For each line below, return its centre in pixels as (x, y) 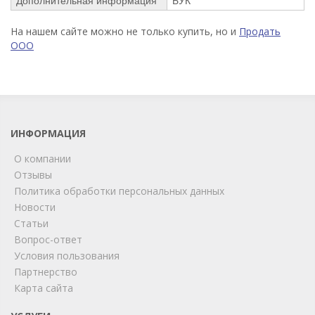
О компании (43, 158)
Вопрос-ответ (48, 239)
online (80, 279)
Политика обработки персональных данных (119, 191)
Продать (260, 31)
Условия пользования (67, 255)
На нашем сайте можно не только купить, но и (125, 31)
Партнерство (46, 271)
